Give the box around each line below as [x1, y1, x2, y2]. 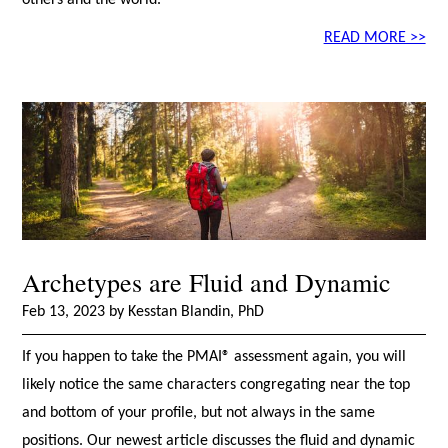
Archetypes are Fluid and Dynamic [22, 265, 392, 300]
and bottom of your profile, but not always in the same [22, 405, 376, 422]
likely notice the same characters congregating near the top [22, 377, 411, 394]
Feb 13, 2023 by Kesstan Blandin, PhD [22, 304, 265, 321]
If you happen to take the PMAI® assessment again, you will [22, 349, 407, 366]
